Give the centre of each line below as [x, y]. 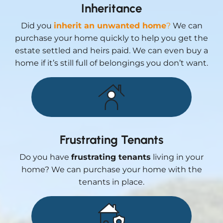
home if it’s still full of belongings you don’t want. [111, 63]
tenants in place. [111, 182]
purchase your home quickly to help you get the [111, 38]
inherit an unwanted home [110, 25]
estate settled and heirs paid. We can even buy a [111, 50]
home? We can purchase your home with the [111, 169]
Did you [37, 25]
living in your [177, 157]
